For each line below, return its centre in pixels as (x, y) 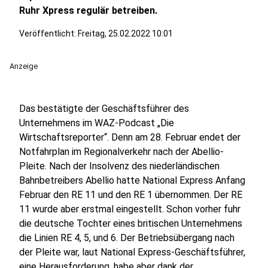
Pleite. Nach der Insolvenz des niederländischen (119, 166)
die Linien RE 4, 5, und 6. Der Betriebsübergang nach (127, 238)
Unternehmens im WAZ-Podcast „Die (97, 123)
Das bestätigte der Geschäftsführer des (104, 109)
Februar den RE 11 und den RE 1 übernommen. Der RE (131, 195)
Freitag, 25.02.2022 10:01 (125, 33)
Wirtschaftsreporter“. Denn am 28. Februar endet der (130, 137)
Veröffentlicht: (48, 33)
